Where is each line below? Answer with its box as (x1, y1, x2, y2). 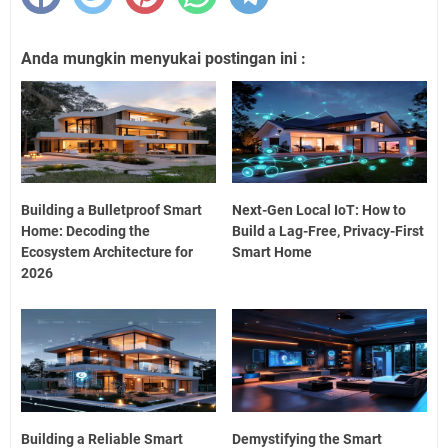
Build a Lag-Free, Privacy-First (232, 223, 425, 240)
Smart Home (232, 244, 313, 261)
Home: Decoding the (21, 223, 150, 240)
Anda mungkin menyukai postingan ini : (21, 48, 306, 68)
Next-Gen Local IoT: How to (232, 202, 407, 219)
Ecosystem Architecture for (21, 244, 193, 261)
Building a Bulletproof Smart (21, 202, 202, 219)
